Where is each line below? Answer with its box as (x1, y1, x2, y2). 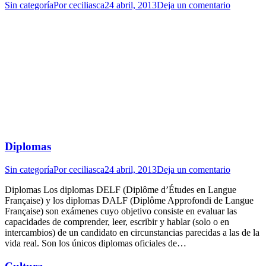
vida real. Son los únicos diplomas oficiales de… (5, 237, 186, 248)
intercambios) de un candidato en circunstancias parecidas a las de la (5, 227, 259, 237)
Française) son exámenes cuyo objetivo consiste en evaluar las (5, 205, 237, 216)
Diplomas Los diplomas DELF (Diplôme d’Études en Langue (5, 184, 236, 195)
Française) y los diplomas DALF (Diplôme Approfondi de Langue (5, 195, 254, 205)
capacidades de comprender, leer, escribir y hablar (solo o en (5, 216, 229, 227)
